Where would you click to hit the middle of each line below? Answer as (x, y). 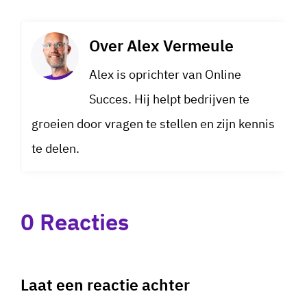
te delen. (56, 149)
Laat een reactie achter (105, 285)
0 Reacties (75, 222)
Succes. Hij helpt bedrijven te (169, 99)
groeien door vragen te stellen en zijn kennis (153, 124)
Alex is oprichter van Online (165, 75)
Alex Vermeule (180, 46)
